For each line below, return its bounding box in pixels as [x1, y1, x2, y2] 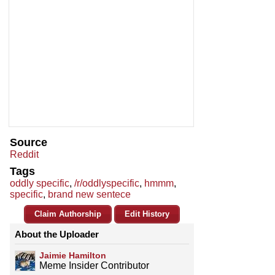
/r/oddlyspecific [74, 178, 139, 189]
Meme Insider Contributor [39, 260, 149, 271]
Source [10, 136, 47, 149]
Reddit [10, 149, 39, 160]
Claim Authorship [34, 209, 101, 219]
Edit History [125, 209, 169, 219]
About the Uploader [15, 229, 99, 240]
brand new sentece [48, 189, 131, 200]
